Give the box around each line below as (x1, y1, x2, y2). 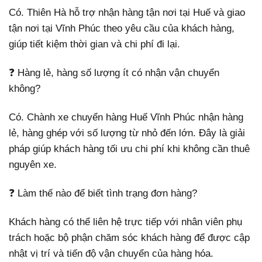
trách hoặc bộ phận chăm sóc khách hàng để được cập (9, 232, 250, 243)
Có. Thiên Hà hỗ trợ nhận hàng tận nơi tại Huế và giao (9, 6, 245, 18)
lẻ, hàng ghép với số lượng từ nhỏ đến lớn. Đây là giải (9, 127, 245, 139)
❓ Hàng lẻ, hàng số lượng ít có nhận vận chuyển (9, 67, 219, 78)
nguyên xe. (9, 158, 57, 170)
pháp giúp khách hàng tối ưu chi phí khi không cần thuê (9, 143, 250, 154)
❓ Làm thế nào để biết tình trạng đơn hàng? (9, 187, 197, 199)
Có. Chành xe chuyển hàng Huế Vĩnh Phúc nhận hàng (9, 111, 243, 123)
